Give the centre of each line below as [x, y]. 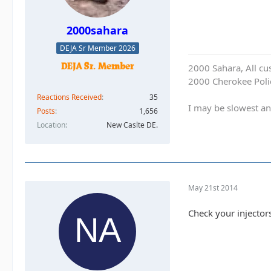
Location [51, 125]
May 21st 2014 [213, 188]
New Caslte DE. [132, 125]
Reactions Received [69, 97]
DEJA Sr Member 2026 [97, 48]
